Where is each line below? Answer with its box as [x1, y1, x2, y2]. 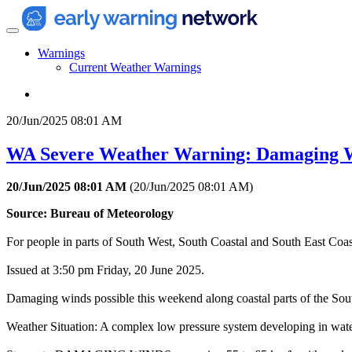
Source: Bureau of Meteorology [6, 207, 174, 221]
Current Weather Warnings [69, 60, 201, 74]
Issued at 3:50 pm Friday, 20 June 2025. [6, 263, 204, 277]
